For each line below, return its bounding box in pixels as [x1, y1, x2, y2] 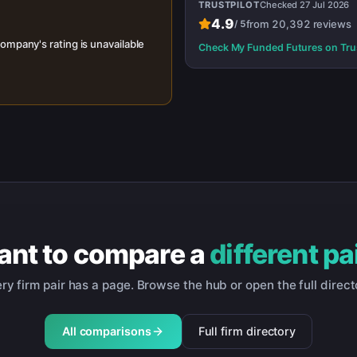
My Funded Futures [230, 41, 324, 53]
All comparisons [61, 324, 151, 338]
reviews [310, 17, 351, 30]
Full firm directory [198, 324, 296, 338]
